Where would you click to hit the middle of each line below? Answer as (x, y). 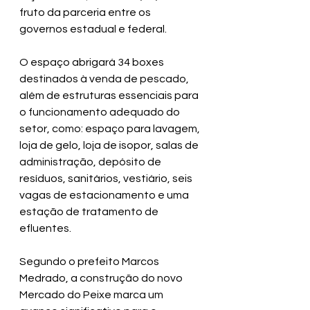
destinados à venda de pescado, (105, 79)
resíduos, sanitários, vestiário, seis (107, 179)
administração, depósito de (91, 162)
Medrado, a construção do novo (102, 279)
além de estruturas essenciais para (110, 96)
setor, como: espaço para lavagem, (111, 129)
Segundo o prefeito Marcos (90, 262)
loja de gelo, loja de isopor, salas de (110, 146)
